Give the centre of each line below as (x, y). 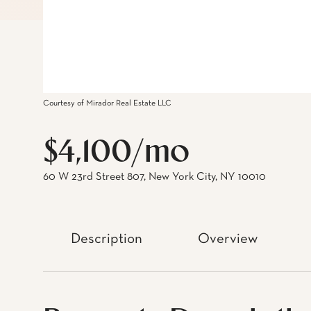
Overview (228, 239)
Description (107, 239)
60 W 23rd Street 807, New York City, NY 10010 (154, 177)
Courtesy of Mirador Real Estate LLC (107, 103)
